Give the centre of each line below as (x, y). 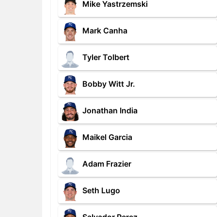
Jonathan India (110, 111)
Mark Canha (105, 31)
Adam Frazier (107, 164)
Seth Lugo (101, 191)
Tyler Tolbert (106, 57)
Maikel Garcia (107, 137)
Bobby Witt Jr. (109, 84)
